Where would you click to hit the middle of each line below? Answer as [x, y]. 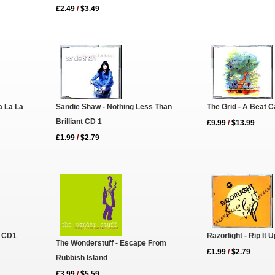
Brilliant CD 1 [79, 122]
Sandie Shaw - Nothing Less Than [114, 107]
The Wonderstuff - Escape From [111, 243]
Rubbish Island [82, 258]
